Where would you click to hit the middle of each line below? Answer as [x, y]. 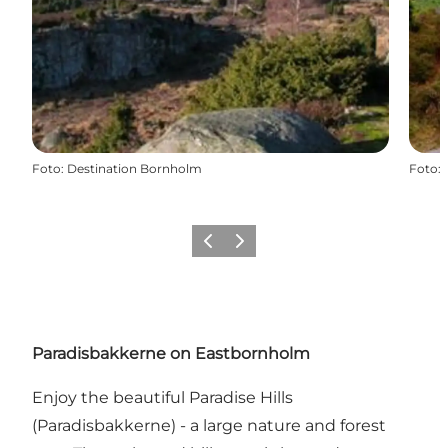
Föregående [231, 247]
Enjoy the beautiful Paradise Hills [162, 397]
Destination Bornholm [134, 168]
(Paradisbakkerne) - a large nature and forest [209, 425]
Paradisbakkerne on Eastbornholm [171, 353]
